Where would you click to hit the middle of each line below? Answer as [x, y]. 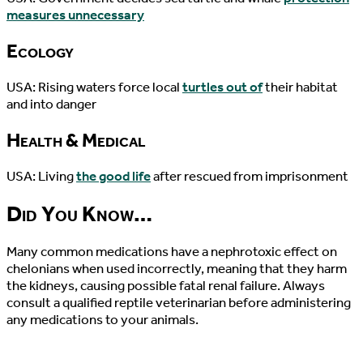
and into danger [51, 105]
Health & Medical [76, 141]
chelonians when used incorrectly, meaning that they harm [177, 269]
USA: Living [41, 177]
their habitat [300, 88]
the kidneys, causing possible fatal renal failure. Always [166, 286]
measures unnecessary [75, 15]
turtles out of [222, 88]
